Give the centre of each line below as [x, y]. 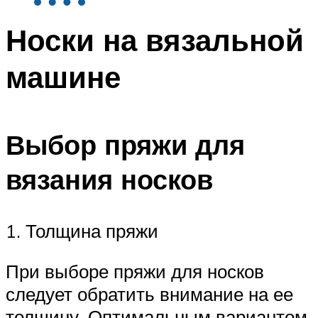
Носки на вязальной [155, 40]
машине [63, 77]
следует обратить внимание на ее [149, 294]
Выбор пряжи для [125, 144]
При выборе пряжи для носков [135, 272]
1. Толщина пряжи [82, 230]
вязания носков [109, 179]
